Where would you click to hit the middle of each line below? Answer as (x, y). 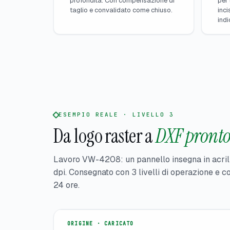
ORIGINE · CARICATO (101, 224)
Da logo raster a (103, 136)
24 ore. (66, 185)
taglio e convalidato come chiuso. (121, 10)
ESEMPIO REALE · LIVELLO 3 (116, 115)
